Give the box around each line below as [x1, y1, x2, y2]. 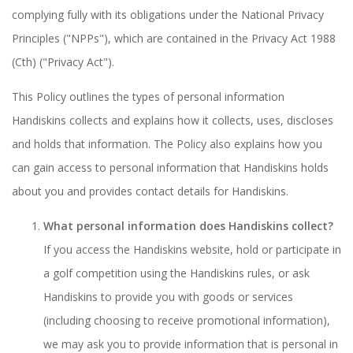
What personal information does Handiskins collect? [43, 218, 333, 233]
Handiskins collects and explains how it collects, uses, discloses [12, 113, 333, 128]
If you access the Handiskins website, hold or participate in [43, 242, 341, 257]
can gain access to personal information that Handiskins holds [12, 160, 329, 175]
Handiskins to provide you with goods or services [43, 289, 293, 304]
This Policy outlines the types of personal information [12, 89, 284, 104]
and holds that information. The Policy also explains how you [12, 136, 322, 151]
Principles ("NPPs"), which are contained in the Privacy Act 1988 [12, 31, 336, 46]
